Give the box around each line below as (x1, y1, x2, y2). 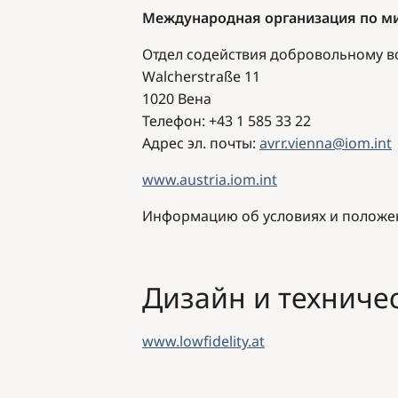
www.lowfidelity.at (142, 330, 265, 351)
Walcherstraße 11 (142, 66, 260, 86)
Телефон (142, 110, 202, 131)
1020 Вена (142, 88, 211, 108)
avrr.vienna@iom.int (259, 132, 392, 153)
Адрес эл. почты (142, 132, 252, 153)
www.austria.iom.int (142, 169, 277, 189)
